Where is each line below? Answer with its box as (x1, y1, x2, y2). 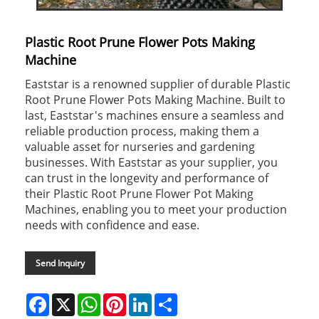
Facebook (49, 291, 93, 305)
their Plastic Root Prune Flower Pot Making (25, 185, 253, 202)
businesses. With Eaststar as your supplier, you (25, 154, 278, 170)
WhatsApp (100, 291, 150, 305)
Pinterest (126, 291, 169, 305)
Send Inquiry (36, 256, 85, 269)
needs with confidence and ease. (25, 216, 199, 233)
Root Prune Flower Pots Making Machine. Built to (25, 91, 286, 108)
